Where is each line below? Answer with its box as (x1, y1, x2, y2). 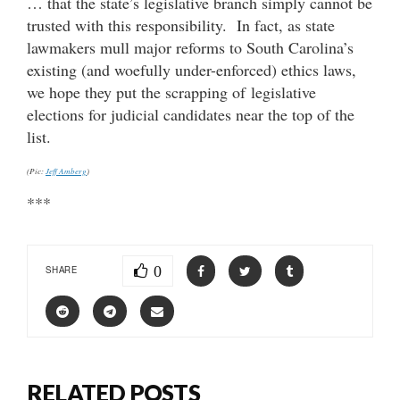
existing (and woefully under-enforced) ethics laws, (27, 58, 356, 80)
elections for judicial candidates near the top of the (27, 103, 354, 125)
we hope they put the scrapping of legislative (27, 80, 316, 103)
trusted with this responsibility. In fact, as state (27, 13, 335, 36)
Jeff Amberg (46, 164, 87, 176)
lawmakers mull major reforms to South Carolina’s (27, 36, 354, 58)
